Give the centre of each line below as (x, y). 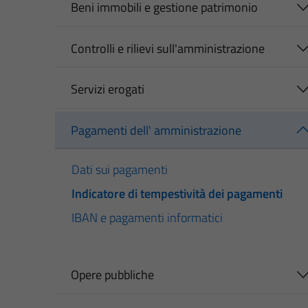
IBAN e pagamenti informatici (147, 218)
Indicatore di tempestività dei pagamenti (177, 194)
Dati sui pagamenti (120, 170)
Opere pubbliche (112, 275)
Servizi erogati (107, 89)
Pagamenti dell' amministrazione (156, 130)
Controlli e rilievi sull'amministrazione (167, 48)
